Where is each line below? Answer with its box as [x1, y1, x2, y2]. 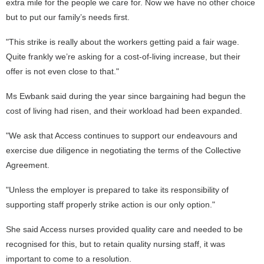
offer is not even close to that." [6, 67, 119, 76]
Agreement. [6, 160, 49, 170]
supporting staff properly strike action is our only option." [6, 200, 215, 209]
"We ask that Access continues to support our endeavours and [6, 131, 237, 140]
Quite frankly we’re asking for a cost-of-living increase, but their [6, 52, 240, 61]
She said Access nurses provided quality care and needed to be [6, 225, 243, 234]
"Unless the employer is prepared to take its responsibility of [6, 185, 229, 194]
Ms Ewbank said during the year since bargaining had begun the [6, 91, 246, 101]
